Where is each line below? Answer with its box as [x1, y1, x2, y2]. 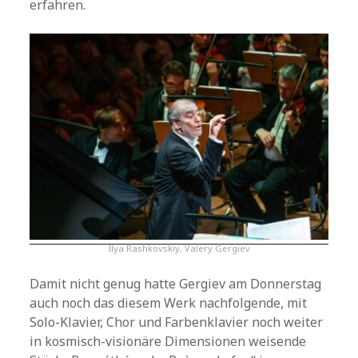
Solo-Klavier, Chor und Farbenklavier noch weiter [30, 312, 324, 331]
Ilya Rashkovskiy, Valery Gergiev [108, 241, 250, 254]
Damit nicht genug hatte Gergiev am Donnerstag [30, 274, 322, 292]
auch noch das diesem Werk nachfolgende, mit [30, 293, 308, 312]
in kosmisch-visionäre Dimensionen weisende [30, 332, 307, 350]
